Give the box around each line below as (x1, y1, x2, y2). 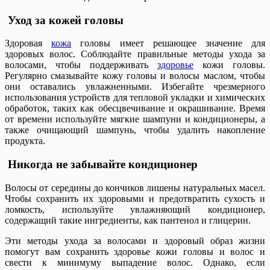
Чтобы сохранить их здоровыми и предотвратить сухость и (5, 193, 265, 204)
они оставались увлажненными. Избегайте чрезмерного (5, 81, 265, 92)
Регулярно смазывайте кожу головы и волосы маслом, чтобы (5, 71, 265, 81)
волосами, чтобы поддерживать (5, 60, 157, 71)
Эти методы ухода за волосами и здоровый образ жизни (5, 235, 265, 246)
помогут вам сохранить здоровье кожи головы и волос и (5, 246, 265, 257)
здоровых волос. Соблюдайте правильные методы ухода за (5, 49, 265, 60)
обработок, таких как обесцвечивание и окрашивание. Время (5, 103, 265, 114)
